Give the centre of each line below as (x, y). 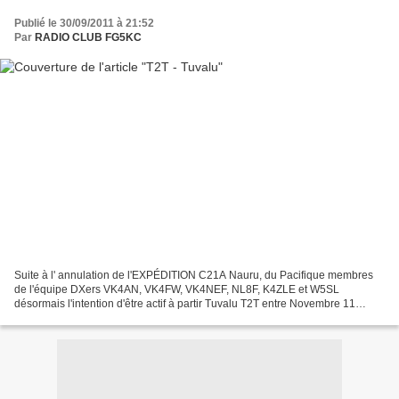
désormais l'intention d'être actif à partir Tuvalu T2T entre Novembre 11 (185, 304)
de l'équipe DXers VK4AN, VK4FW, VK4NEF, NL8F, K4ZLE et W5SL (177, 290)
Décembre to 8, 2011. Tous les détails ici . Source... (137, 318)
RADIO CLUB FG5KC (88, 37)
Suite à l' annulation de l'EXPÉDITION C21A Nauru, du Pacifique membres (194, 276)
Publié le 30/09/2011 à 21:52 (84, 23)
